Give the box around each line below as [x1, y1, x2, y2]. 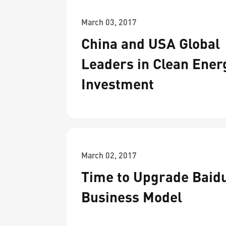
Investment [81, 75, 154, 93]
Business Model [81, 188, 182, 206]
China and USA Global [81, 34, 220, 52]
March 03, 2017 [81, 17, 137, 27]
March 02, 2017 [81, 150, 137, 160]
